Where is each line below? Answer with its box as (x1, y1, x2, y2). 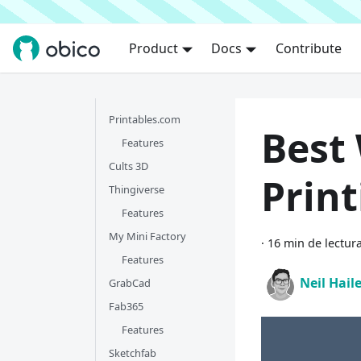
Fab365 (109, 299, 143, 313)
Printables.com (109, 112, 180, 127)
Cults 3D (109, 159, 148, 173)
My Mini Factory (109, 229, 186, 243)
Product (128, 39, 178, 57)
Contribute (275, 39, 342, 57)
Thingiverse (109, 182, 164, 197)
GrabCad (109, 276, 151, 290)
